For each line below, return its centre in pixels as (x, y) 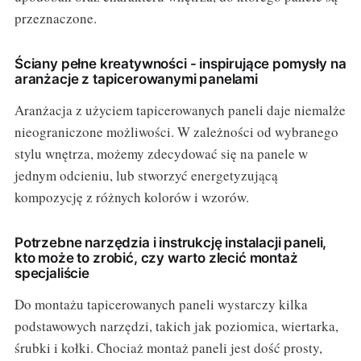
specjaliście (52, 273)
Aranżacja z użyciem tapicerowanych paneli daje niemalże (180, 110)
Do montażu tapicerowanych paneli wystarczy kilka (161, 304)
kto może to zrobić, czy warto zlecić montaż (156, 257)
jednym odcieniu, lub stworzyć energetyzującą (146, 175)
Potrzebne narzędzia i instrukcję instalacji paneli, (170, 242)
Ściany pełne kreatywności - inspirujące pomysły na (180, 63)
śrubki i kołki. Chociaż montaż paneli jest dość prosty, (168, 347)
